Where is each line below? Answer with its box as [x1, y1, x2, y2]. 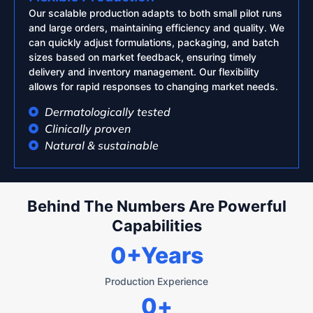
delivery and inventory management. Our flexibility [29, 65, 259, 78]
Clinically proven [44, 122, 131, 136]
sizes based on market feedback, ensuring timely [29, 50, 256, 63]
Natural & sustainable [44, 138, 159, 153]
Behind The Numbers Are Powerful [27, 197, 286, 216]
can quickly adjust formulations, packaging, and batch [29, 36, 279, 48]
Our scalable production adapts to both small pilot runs [29, 6, 282, 19]
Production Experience [105, 275, 208, 288]
